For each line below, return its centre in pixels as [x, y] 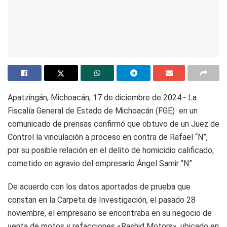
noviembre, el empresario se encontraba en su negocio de [110, 213]
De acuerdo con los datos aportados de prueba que [99, 186]
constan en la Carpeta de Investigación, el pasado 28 [102, 200]
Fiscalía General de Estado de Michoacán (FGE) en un [103, 110]
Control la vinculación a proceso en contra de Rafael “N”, [108, 137]
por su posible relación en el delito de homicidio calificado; [111, 150]
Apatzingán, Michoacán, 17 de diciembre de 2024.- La [102, 97]
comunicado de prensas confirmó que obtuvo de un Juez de [113, 124]
